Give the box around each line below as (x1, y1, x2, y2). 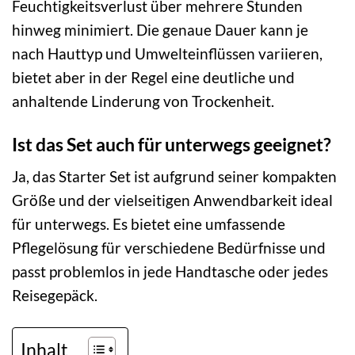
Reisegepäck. (12, 286, 97, 305)
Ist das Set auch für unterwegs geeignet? (12, 132, 331, 155)
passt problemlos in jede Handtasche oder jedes (12, 262, 328, 281)
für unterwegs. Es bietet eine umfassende (12, 215, 285, 234)
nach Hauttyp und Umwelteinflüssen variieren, (12, 44, 323, 63)
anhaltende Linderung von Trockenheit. (12, 91, 274, 110)
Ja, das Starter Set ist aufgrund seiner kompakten (12, 167, 337, 186)
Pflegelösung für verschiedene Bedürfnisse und (12, 239, 326, 258)
